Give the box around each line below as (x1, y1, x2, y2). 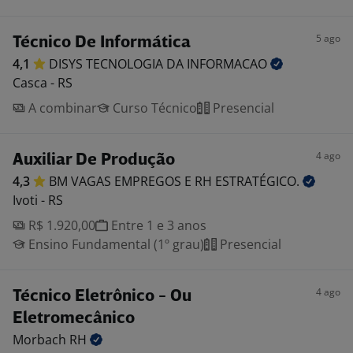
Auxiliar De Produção (13, 152, 175, 169)
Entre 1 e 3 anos (108, 217, 206, 234)
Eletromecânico (13, 310, 135, 327)
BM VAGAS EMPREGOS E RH (49, 173, 215, 190)
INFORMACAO (187, 55, 270, 72)
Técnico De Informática (13, 35, 191, 51)
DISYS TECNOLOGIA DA (49, 55, 187, 72)
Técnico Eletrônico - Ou (13, 288, 191, 305)
